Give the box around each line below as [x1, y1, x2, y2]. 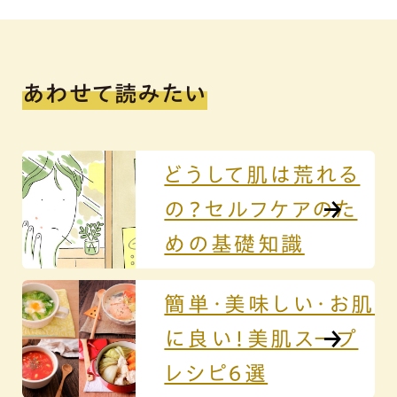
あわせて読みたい [22, 81, 208, 105]
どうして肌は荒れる [164, 164, 361, 186]
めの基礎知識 [164, 233, 305, 255]
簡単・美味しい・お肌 [164, 292, 375, 315]
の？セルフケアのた [164, 198, 358, 221]
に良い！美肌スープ [164, 327, 359, 349]
